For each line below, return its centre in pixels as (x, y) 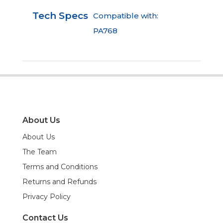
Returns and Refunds (59, 182)
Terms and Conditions (60, 167)
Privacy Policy (46, 197)
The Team (39, 152)
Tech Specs (60, 16)
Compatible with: (125, 16)
